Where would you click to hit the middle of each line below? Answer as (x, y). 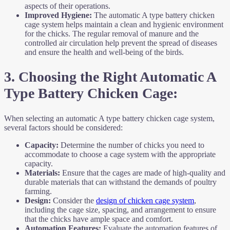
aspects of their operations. (68, 6)
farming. (38, 191)
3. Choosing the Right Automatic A (110, 77)
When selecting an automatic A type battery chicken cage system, (109, 118)
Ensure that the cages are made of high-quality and (143, 172)
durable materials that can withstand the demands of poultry (121, 182)
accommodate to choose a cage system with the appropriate (120, 154)
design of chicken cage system (145, 200)
